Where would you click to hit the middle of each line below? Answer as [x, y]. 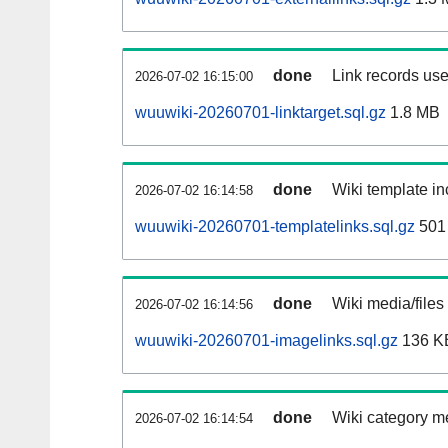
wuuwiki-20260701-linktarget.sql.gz [260, 113]
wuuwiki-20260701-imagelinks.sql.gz [266, 341]
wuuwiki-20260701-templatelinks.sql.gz [275, 227]
